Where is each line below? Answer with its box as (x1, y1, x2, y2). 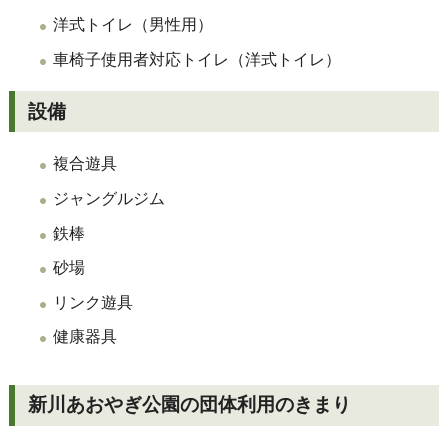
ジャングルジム (52, 190, 165, 208)
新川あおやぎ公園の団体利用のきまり (28, 394, 352, 416)
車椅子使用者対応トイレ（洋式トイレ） (52, 50, 341, 68)
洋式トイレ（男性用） (52, 16, 213, 33)
